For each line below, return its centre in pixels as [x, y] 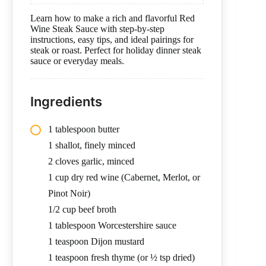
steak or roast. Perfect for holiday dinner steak [116, 50]
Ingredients [66, 102]
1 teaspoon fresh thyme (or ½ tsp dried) [121, 258]
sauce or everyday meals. [77, 61]
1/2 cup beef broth [82, 210]
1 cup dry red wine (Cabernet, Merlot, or [124, 178]
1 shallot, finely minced [92, 145]
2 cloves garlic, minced [91, 161]
